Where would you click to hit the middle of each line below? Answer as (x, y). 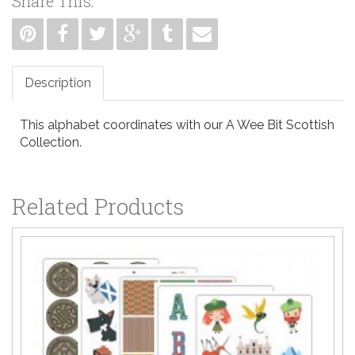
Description (58, 82)
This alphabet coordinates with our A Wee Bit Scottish (177, 124)
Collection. (51, 142)
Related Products (98, 206)
